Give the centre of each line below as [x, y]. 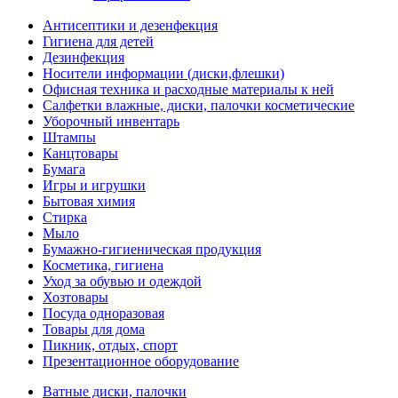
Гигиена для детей [98, 41]
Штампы [69, 137]
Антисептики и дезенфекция [130, 25]
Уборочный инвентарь [111, 121]
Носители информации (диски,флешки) [163, 73]
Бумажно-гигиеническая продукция [152, 249]
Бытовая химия [89, 201]
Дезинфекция [84, 57]
